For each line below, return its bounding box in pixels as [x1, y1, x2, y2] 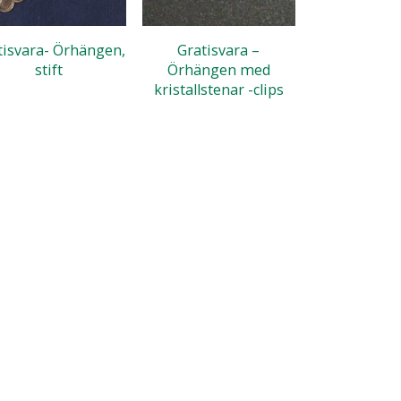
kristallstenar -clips [153, 80, 284, 100]
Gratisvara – [177, 40, 260, 61]
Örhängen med [166, 60, 270, 81]
